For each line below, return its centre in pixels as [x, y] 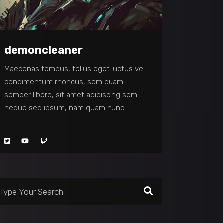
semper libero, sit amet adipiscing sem [71, 94]
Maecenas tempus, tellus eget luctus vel [75, 68]
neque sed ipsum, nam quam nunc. [65, 107]
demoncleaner [44, 50]
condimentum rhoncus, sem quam [64, 81]
